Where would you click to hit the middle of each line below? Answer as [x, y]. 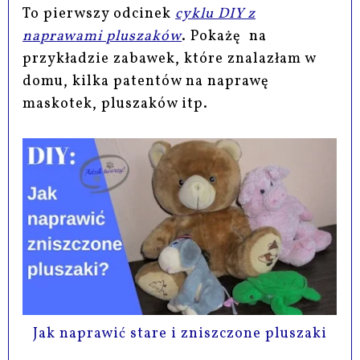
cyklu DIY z [216, 14]
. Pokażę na [225, 37]
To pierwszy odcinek [99, 14]
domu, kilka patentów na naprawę [146, 82]
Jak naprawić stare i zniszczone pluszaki [180, 334]
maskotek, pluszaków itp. [118, 104]
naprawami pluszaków [102, 37]
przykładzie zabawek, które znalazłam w [170, 59]
